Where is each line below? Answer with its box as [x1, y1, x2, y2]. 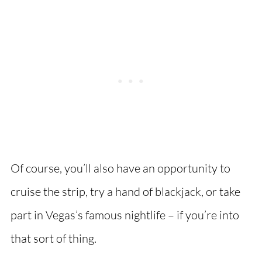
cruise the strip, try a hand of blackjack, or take [10, 184, 240, 199]
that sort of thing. [10, 230, 96, 246]
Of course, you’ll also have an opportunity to [10, 160, 230, 175]
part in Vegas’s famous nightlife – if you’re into [10, 207, 239, 222]
